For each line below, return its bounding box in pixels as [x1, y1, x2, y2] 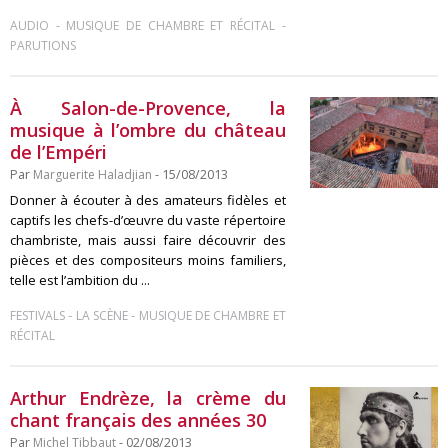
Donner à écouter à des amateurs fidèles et [10, 191, 286, 209]
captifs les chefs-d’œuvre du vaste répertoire [10, 211, 286, 229]
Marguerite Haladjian [33, 166, 152, 183]
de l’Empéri [10, 140, 107, 164]
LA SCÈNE [75, 307, 128, 324]
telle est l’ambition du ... [10, 271, 150, 289]
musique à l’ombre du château [10, 118, 286, 142]
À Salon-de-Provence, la [10, 96, 286, 120]
